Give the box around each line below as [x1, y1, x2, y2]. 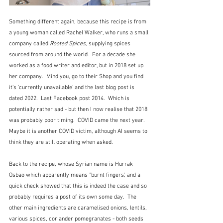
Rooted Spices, [50, 40, 87, 47]
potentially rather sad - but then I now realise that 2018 [9, 106, 149, 113]
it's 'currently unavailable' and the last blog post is [9, 84, 136, 91]
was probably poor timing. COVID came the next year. [9, 116, 147, 124]
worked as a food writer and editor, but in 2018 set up [9, 62, 145, 69]
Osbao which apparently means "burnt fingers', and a [9, 171, 142, 179]
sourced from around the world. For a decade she [9, 51, 137, 58]
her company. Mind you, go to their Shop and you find [9, 73, 145, 80]
